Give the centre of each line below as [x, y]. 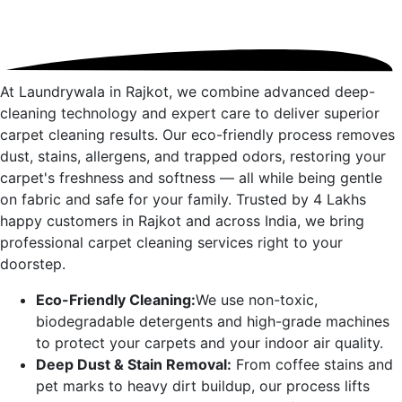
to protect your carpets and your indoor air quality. [210, 343]
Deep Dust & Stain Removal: [134, 365]
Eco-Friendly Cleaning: [116, 300]
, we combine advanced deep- [272, 92]
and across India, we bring [273, 221]
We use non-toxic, [257, 300]
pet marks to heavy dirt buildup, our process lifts [203, 386]
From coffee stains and [312, 365]
